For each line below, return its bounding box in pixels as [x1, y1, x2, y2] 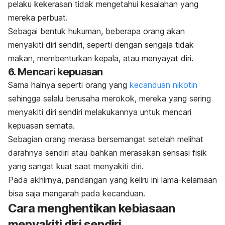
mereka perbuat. [8, 13, 70, 23]
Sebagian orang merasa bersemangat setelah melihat [8, 134, 203, 145]
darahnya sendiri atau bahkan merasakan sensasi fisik [8, 148, 207, 158]
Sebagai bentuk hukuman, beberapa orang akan [8, 26, 185, 37]
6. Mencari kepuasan [8, 66, 103, 78]
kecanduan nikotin [127, 80, 197, 90]
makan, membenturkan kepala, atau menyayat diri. [8, 53, 193, 64]
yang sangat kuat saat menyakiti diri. [8, 161, 146, 172]
